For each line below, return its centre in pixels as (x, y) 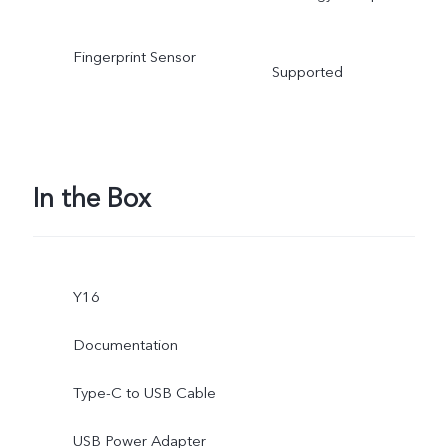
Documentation (125, 345)
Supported (307, 72)
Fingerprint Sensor (134, 57)
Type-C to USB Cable (144, 393)
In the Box (91, 198)
